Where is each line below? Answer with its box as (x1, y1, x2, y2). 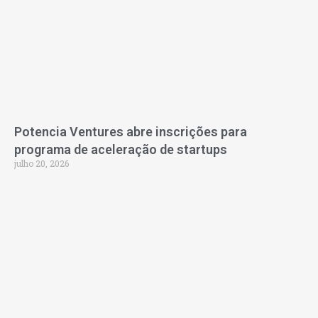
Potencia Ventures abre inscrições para (14, 124, 247, 140)
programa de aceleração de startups (14, 142, 227, 158)
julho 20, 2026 (14, 158, 69, 170)
